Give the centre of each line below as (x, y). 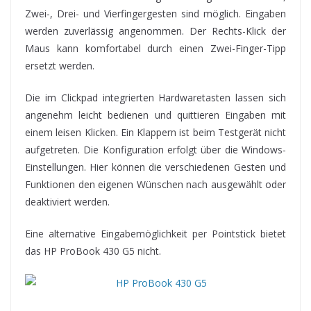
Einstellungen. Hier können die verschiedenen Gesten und (155, 167)
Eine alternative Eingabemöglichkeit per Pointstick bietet (155, 234)
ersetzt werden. (60, 66)
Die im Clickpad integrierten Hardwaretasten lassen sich (155, 98)
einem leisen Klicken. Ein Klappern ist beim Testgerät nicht (155, 133)
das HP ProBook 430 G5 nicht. (93, 251)
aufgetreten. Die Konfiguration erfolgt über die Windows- (155, 150)
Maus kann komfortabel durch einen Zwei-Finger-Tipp (155, 49)
